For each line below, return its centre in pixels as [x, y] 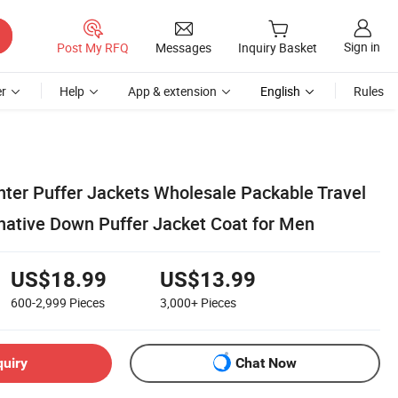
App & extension [172, 91]
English [280, 91]
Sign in [362, 47]
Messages [183, 47]
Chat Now [266, 363]
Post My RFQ [93, 47]
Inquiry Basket [278, 48]
